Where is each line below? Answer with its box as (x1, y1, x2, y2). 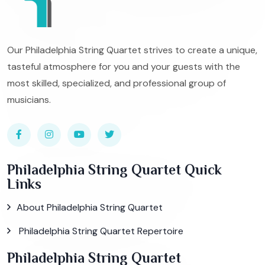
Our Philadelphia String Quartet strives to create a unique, (7, 43, 257, 56)
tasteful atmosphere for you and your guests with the (7, 60, 240, 73)
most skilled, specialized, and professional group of (7, 76, 226, 89)
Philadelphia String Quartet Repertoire (17, 224, 183, 237)
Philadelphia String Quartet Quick (7, 161, 222, 177)
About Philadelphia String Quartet (17, 201, 163, 214)
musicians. (7, 93, 51, 106)
